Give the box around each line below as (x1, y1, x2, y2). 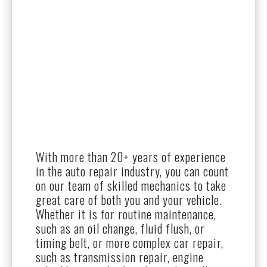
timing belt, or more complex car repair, (36, 234, 223, 252)
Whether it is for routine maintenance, (36, 205, 216, 223)
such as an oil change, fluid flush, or (36, 219, 205, 238)
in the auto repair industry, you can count (36, 162, 229, 181)
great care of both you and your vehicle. (36, 191, 222, 209)
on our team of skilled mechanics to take (36, 176, 226, 195)
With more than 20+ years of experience (36, 148, 226, 166)
